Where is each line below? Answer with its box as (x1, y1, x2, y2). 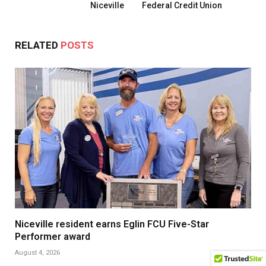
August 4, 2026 (15, 249, 60, 257)
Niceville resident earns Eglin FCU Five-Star (15, 218, 209, 230)
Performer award (15, 231, 90, 243)
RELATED (15, 39, 61, 52)
